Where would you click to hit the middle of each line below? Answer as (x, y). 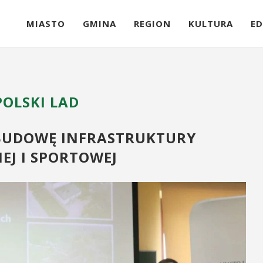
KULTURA (211, 23)
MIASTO (46, 23)
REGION (152, 23)
